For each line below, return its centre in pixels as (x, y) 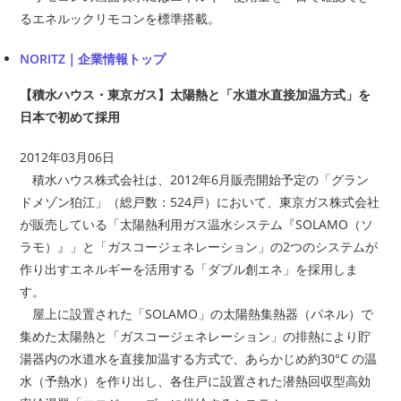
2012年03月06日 (68, 157)
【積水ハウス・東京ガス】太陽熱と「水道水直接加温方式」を (196, 94)
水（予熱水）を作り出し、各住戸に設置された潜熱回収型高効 (196, 380)
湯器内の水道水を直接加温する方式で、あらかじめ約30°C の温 (199, 358)
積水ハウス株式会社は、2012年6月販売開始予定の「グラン (195, 179)
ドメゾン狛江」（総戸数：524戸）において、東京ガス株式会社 (200, 201)
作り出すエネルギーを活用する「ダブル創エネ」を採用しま (189, 269)
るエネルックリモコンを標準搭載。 (120, 18)
